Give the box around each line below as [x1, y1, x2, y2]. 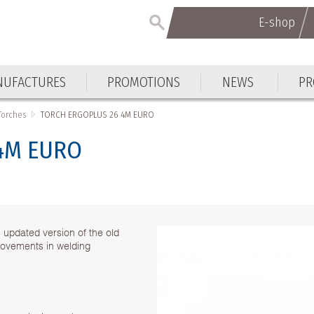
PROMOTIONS [107, 73, 181, 90]
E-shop [258, 15, 295, 30]
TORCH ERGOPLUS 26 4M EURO [41, 109, 155, 120]
